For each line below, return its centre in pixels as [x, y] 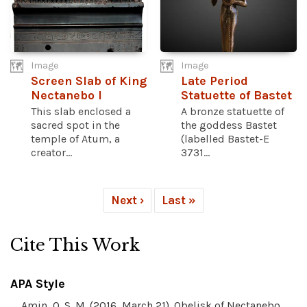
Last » [179, 200]
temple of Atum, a [75, 138]
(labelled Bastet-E [225, 138]
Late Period [214, 81]
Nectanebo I [66, 95]
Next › [127, 200]
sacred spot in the [75, 125]
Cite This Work [75, 245]
